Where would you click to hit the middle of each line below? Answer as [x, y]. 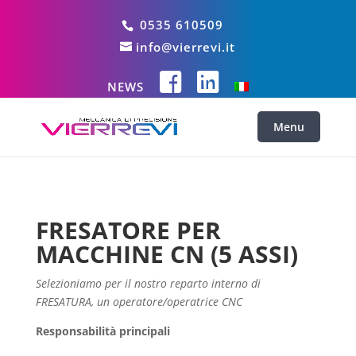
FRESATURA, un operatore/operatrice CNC [139, 302]
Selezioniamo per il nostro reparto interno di [148, 283]
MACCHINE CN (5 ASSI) [166, 254]
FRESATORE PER [128, 230]
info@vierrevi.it [186, 47]
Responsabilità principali [103, 331]
